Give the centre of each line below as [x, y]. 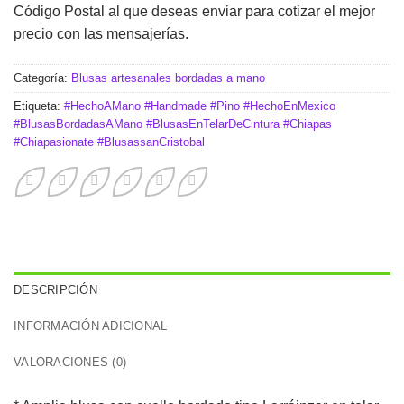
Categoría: [42, 78]
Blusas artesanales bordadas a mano [168, 78]
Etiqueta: [39, 106]
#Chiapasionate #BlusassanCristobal [109, 142]
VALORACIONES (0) [70, 362]
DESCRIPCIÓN [55, 289]
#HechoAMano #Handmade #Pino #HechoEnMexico [200, 106]
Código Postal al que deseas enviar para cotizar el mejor [194, 11]
